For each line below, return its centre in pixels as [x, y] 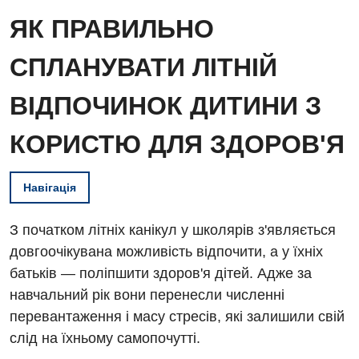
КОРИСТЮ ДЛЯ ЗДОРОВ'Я [177, 144]
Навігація [50, 188]
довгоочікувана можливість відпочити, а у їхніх [166, 252]
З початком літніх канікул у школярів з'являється [173, 230]
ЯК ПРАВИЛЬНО [112, 29]
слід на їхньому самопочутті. [105, 338]
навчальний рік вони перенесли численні [147, 295]
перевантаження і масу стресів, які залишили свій [177, 317]
